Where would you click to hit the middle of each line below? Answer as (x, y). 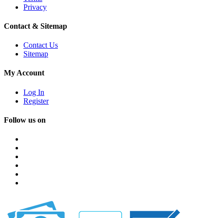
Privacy (35, 7)
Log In (34, 92)
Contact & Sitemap (36, 26)
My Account (24, 73)
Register (36, 101)
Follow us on (25, 120)
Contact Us (41, 45)
